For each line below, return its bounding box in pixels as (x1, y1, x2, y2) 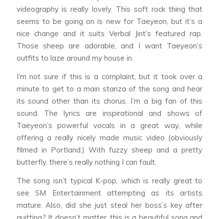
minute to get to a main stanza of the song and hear (16, 84, 203, 93)
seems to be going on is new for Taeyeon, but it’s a (16, 17, 203, 26)
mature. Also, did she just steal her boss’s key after (16, 200, 203, 210)
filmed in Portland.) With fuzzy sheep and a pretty (16, 145, 203, 154)
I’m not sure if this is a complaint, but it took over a (16, 71, 203, 81)
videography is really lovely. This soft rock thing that (16, 4, 203, 14)
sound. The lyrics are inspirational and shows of (16, 108, 203, 118)
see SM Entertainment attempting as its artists (16, 188, 203, 197)
